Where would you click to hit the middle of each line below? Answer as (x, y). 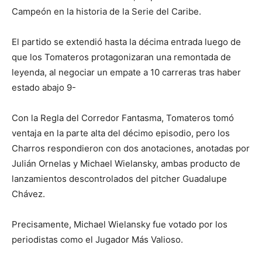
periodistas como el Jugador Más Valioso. (97, 239)
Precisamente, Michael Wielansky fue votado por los (120, 224)
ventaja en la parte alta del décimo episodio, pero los (121, 133)
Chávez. (28, 194)
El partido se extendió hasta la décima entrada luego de (126, 42)
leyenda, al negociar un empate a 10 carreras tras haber (126, 72)
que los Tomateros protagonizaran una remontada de (121, 57)
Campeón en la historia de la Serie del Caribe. (106, 11)
